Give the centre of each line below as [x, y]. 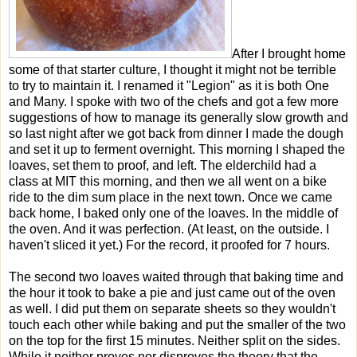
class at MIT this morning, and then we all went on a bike [168, 181]
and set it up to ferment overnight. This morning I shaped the [177, 149]
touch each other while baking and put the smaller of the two [177, 324]
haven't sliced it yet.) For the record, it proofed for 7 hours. [169, 245]
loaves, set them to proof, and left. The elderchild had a [163, 165]
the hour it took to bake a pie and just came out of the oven [172, 292]
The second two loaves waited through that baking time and [176, 277]
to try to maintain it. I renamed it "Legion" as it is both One [169, 85]
